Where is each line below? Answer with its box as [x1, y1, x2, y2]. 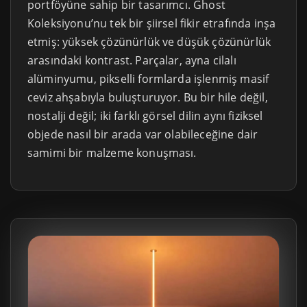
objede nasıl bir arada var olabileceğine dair [27, 126, 258, 142]
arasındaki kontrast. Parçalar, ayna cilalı [27, 52, 236, 68]
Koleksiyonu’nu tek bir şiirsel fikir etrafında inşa [27, 15, 276, 31]
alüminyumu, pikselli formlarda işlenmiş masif [27, 71, 269, 86]
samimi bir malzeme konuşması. [27, 145, 197, 160]
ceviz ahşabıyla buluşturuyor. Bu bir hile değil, [27, 89, 268, 105]
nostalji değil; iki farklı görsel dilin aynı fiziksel [27, 108, 263, 123]
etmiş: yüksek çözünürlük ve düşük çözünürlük [27, 34, 271, 49]
